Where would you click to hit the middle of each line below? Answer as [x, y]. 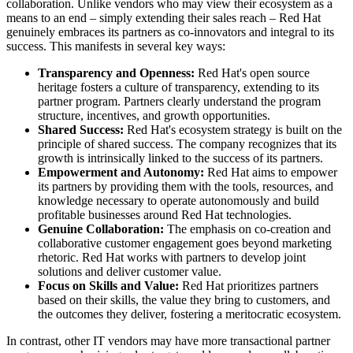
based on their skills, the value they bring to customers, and [184, 300]
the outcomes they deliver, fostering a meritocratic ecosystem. [190, 314]
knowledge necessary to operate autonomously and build [178, 201]
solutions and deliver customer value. [130, 272]
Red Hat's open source [252, 73]
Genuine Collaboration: [101, 229]
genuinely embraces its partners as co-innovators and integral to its [170, 32]
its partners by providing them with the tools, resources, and [186, 187]
